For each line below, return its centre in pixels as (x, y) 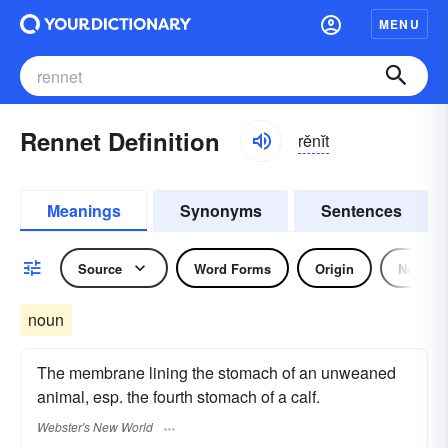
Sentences (361, 210)
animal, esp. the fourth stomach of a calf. (178, 396)
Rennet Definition (120, 141)
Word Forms (232, 268)
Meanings (83, 210)
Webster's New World (95, 427)
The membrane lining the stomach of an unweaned (216, 372)
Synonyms (220, 210)
